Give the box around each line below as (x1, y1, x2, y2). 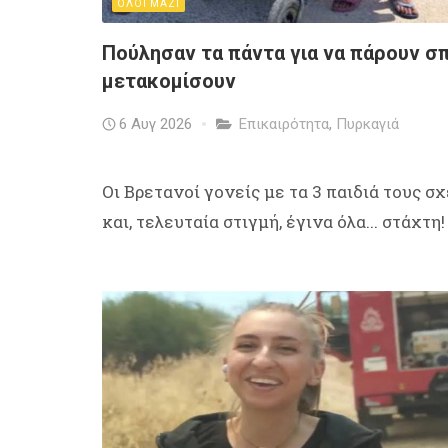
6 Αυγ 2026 (119, 114, 192, 133)
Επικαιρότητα (239, 114, 329, 133)
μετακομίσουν (102, 68, 236, 93)
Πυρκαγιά (336, 114, 399, 133)
